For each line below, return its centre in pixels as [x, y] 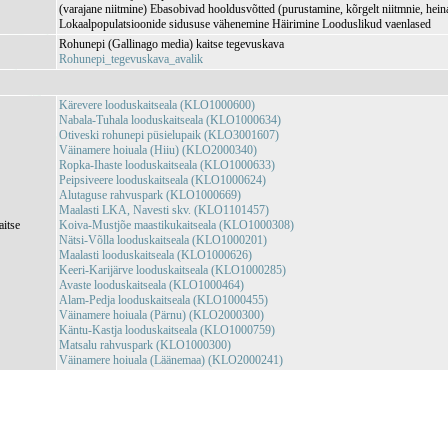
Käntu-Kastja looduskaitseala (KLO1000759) [167, 330]
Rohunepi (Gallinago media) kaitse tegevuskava [172, 44]
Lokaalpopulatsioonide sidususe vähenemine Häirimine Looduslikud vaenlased [245, 24]
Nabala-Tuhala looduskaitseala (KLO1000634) [170, 120]
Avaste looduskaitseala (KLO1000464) [152, 285]
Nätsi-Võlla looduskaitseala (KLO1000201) [163, 240]
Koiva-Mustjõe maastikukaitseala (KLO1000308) [177, 225]
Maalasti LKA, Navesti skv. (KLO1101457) [164, 210]
